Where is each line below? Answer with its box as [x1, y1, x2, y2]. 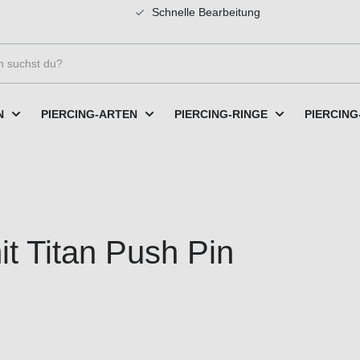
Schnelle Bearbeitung [149, 6, 260, 18]
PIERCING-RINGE [174, 107, 268, 121]
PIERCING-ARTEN [41, 107, 137, 121]
